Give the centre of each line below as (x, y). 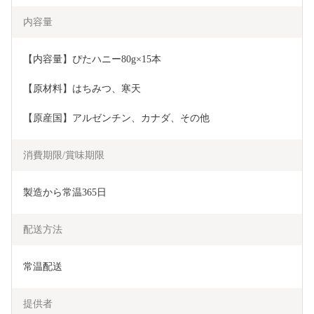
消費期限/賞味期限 (64, 156)
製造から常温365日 (65, 193)
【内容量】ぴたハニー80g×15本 (92, 60)
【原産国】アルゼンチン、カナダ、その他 (116, 118)
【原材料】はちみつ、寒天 (82, 89)
